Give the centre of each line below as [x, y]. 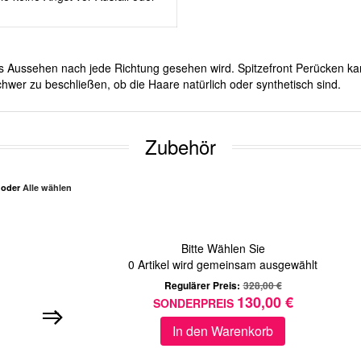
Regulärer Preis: [202, 286]
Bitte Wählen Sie [223, 249]
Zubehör [180, 147]
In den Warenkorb [223, 331]
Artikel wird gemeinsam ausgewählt [226, 265]
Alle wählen [47, 188]
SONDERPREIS [193, 303]
